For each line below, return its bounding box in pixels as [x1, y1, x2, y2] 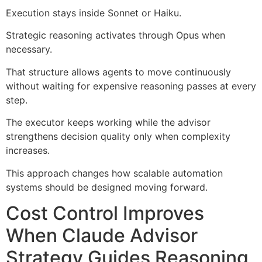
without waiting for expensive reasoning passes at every [6, 80, 256, 92]
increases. [6, 144, 50, 157]
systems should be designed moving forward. [6, 181, 208, 193]
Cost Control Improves [6, 202, 204, 225]
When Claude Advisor [6, 224, 198, 247]
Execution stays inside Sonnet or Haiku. [6, 7, 181, 19]
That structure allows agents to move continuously [6, 65, 231, 78]
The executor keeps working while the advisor [6, 116, 211, 129]
